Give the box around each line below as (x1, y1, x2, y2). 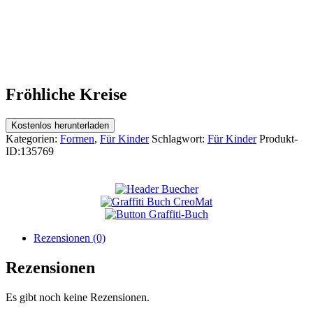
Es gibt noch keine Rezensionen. (6, 291, 150, 303)
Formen (60, 132, 94, 145)
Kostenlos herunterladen (11, 119, 109, 131)
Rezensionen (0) (34, 231, 105, 244)
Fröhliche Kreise (6, 85, 127, 103)
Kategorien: (6, 132, 60, 145)
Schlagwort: (152, 132, 208, 145)
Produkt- (259, 132, 298, 145)
